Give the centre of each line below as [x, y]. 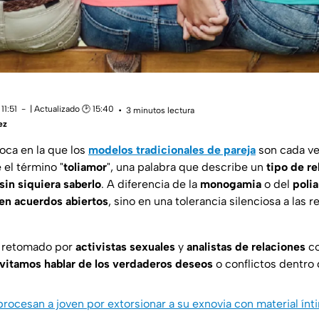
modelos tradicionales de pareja [172, 150]
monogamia [231, 184]
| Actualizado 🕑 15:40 [72, 109]
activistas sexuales [125, 247]
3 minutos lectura [160, 110]
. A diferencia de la [151, 184]
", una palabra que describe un [187, 167]
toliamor [85, 167]
